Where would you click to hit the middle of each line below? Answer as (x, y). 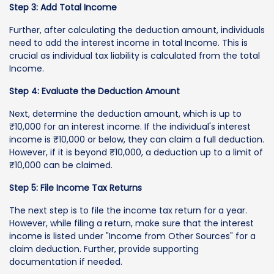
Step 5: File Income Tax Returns (76, 187)
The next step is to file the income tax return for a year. (128, 210)
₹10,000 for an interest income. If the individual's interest (130, 126)
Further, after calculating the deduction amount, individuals (137, 30)
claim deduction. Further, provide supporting (104, 249)
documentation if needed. (66, 261)
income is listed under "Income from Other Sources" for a (132, 236)
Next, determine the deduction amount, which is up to (125, 113)
